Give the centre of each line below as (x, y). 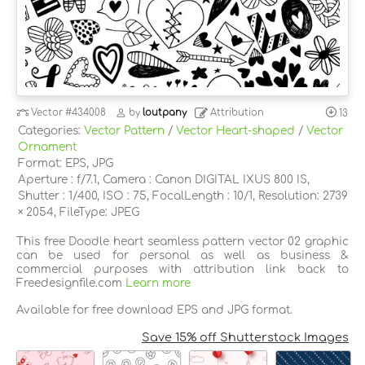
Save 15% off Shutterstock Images (245, 337)
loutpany (165, 113)
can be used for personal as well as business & (182, 255)
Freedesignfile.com (71, 283)
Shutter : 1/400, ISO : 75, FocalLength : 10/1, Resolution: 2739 (183, 196)
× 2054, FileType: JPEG (79, 212)
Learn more (158, 283)
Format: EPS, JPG (66, 163)
